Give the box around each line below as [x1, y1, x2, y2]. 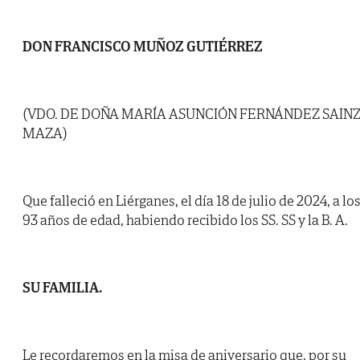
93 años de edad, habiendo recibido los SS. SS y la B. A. [22, 211, 348, 230]
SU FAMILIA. [22, 278, 102, 297]
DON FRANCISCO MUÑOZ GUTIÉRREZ [22, 37, 263, 56]
